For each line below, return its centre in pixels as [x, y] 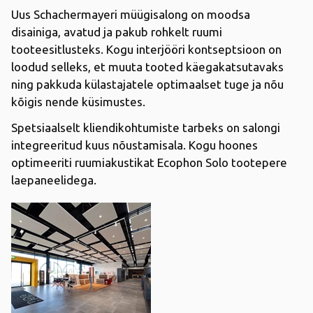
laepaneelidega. [54, 180]
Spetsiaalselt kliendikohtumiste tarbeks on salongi [146, 127]
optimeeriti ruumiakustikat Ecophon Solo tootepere [149, 162]
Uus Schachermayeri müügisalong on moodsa [131, 14]
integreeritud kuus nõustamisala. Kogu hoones [134, 145]
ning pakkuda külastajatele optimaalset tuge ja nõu [147, 84]
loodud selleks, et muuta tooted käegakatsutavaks [147, 66]
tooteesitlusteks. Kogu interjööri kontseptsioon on [146, 49]
